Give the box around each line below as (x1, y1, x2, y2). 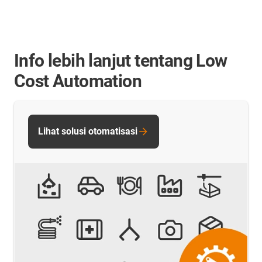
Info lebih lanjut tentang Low (14, 50, 227, 71)
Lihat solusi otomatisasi (38, 125, 137, 137)
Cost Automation (14, 70, 142, 91)
